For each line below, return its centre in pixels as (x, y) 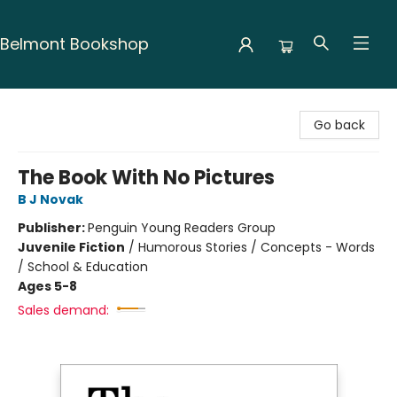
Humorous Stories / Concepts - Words (257, 247)
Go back (339, 125)
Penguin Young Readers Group (182, 228)
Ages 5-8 (47, 286)
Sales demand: (63, 310)
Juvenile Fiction (71, 247)
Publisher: (53, 228)
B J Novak (51, 199)
